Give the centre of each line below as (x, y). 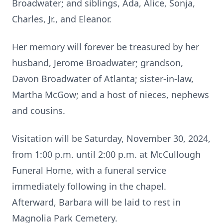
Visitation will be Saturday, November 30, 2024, (111, 138)
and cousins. (40, 111)
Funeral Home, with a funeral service (89, 170)
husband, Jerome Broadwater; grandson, (98, 63)
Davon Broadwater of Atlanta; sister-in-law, (103, 79)
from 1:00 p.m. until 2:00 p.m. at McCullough (106, 154)
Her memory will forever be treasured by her (106, 47)
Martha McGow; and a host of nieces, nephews (111, 95)
